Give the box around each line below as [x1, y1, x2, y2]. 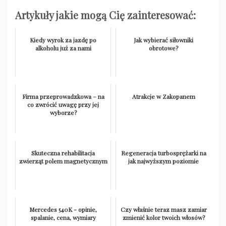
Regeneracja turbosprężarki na [121, 149, 206, 157]
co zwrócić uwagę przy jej [27, 100, 99, 109]
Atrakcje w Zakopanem [132, 92, 195, 101]
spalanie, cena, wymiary [30, 213, 96, 222]
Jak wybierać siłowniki [134, 36, 193, 44]
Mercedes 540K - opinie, [29, 205, 97, 214]
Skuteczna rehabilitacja [31, 149, 95, 157]
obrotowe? [149, 44, 178, 52]
